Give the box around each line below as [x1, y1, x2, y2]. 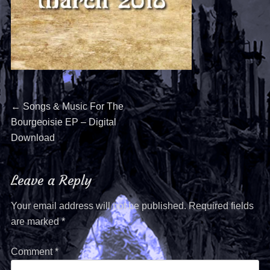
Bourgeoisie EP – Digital [10, 117, 116, 128]
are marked [10, 216, 61, 227]
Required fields [188, 201, 254, 212]
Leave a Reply [10, 172, 92, 189]
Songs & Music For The [22, 101, 124, 112]
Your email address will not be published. [10, 201, 186, 212]
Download [10, 133, 55, 143]
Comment [10, 246, 55, 257]
